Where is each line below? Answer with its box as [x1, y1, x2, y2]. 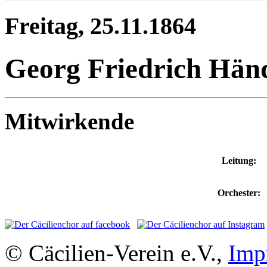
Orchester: [218, 188, 260, 198]
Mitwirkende [5, 108, 134, 135]
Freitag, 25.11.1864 [5, 12, 196, 39]
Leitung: [222, 156, 256, 166]
